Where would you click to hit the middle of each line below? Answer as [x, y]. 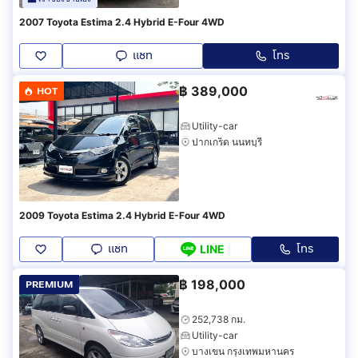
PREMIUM [49, 284]
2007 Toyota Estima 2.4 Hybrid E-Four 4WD [122, 22]
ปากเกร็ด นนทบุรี [227, 141]
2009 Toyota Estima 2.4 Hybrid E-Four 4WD [122, 215]
